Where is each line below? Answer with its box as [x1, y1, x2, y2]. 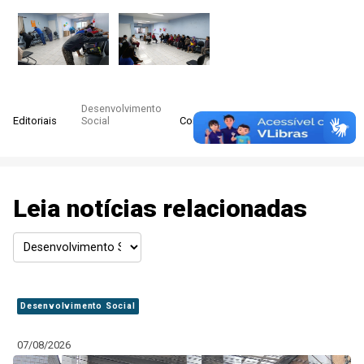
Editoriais [13, 115, 57, 128]
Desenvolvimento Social [20, 301, 136, 312]
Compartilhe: [180, 115, 239, 128]
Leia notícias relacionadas [13, 193, 307, 223]
